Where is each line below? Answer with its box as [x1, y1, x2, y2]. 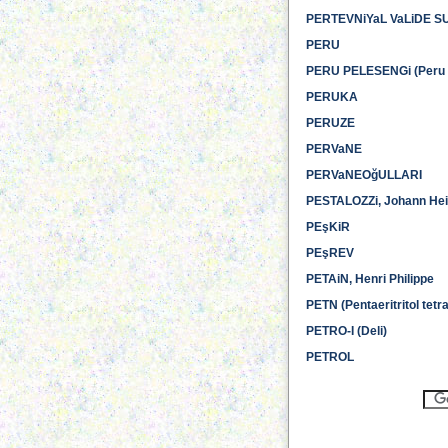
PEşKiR [306, 220, 350, 234]
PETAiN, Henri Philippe [306, 272, 434, 286]
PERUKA [306, 90, 358, 104]
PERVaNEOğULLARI [306, 168, 422, 182]
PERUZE [306, 116, 355, 130]
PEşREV [306, 246, 354, 260]
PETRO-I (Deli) [306, 324, 387, 338]
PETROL [306, 350, 354, 364]
